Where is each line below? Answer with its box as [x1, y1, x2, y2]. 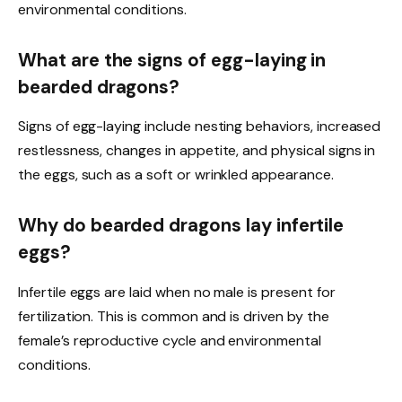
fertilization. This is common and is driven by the [18, 306, 329, 326]
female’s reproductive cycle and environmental [18, 330, 321, 350]
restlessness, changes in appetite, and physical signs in [18, 141, 376, 161]
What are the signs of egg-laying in [18, 48, 327, 72]
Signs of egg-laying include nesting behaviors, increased [18, 117, 381, 136]
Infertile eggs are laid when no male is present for [18, 282, 336, 301]
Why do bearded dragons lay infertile [18, 214, 345, 238]
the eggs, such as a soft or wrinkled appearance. [18, 165, 334, 185]
